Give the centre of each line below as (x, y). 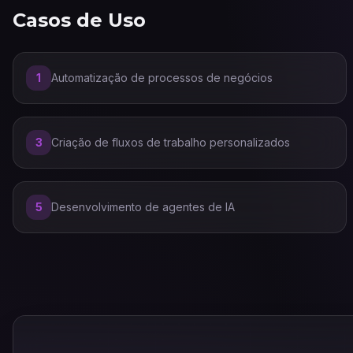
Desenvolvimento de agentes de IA (143, 207)
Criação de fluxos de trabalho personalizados (171, 142)
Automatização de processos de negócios (162, 78)
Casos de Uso (79, 20)
